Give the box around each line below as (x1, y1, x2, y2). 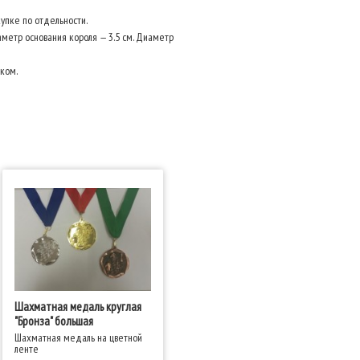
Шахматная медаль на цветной (14, 329, 142, 345)
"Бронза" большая (14, 313, 93, 329)
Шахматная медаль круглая (14, 298, 141, 315)
